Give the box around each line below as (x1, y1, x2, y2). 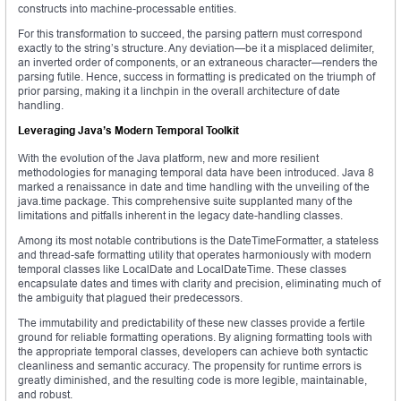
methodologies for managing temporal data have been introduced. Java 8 (18, 166, 374, 180)
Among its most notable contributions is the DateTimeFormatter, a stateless (18, 234, 379, 248)
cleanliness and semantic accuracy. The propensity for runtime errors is (18, 359, 362, 373)
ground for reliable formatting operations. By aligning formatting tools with (18, 330, 372, 345)
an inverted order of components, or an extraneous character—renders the (18, 55, 378, 70)
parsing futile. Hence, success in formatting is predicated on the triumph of (18, 70, 375, 84)
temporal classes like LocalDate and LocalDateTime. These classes (18, 262, 346, 277)
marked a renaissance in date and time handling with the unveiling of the (18, 180, 370, 194)
